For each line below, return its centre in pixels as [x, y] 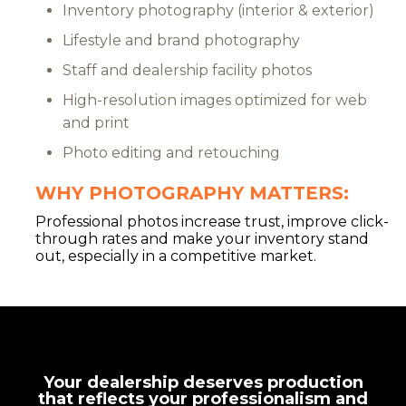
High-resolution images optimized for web [215, 101]
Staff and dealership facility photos [187, 71]
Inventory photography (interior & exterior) [218, 11]
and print [96, 123]
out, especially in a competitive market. [176, 256]
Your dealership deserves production [203, 383]
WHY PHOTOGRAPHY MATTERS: [192, 193]
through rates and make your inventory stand [202, 239]
